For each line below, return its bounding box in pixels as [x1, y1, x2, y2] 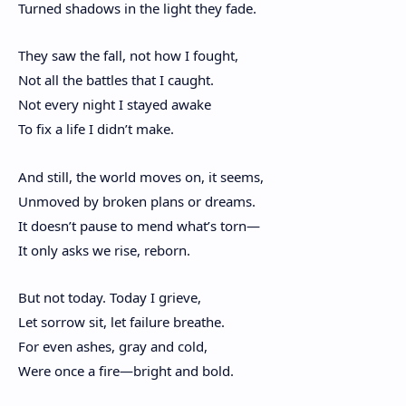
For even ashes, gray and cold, [18, 337, 208, 356]
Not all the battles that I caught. [18, 71, 214, 90]
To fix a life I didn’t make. [18, 120, 174, 139]
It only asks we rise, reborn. [18, 240, 190, 259]
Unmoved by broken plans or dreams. [18, 191, 256, 210]
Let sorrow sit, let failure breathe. [18, 313, 225, 332]
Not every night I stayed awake [18, 95, 211, 114]
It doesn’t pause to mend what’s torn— [18, 216, 260, 235]
